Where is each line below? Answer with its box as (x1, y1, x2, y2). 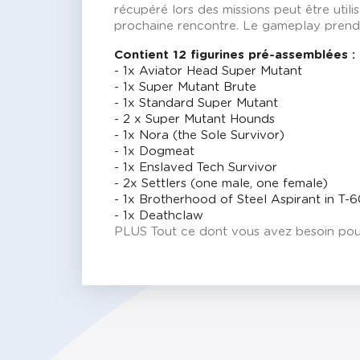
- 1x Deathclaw (114, 210, 203, 223)
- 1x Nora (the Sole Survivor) (114, 129, 284, 142)
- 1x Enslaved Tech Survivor (114, 162, 277, 174)
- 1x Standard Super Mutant (114, 97, 278, 110)
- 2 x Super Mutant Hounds (114, 113, 275, 126)
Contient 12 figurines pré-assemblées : (114, 49, 355, 62)
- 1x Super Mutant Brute (114, 81, 256, 94)
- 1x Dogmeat (114, 145, 194, 158)
